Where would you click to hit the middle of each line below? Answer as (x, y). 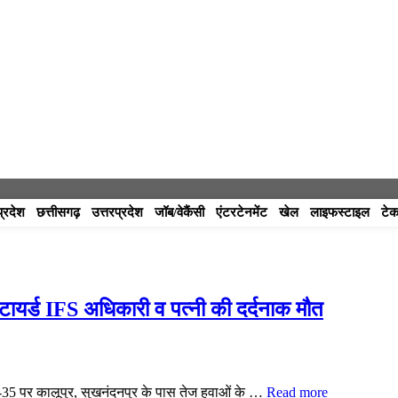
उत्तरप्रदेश (117, 212)
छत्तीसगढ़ (58, 212)
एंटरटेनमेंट (241, 212)
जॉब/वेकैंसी (179, 212)
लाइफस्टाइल (339, 212)
